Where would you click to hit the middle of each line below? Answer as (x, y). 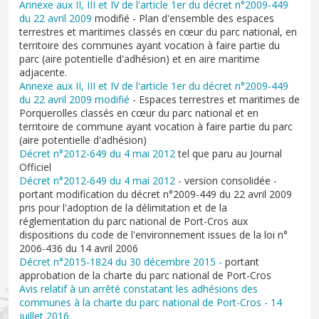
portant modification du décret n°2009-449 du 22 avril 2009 (156, 194)
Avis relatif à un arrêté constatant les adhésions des (138, 289)
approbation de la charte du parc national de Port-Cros (145, 276)
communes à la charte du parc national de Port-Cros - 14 (151, 303)
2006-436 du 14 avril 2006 (79, 249)
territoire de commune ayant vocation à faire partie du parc (156, 127)
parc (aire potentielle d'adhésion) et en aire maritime (140, 59)
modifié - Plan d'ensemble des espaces (183, 19)
